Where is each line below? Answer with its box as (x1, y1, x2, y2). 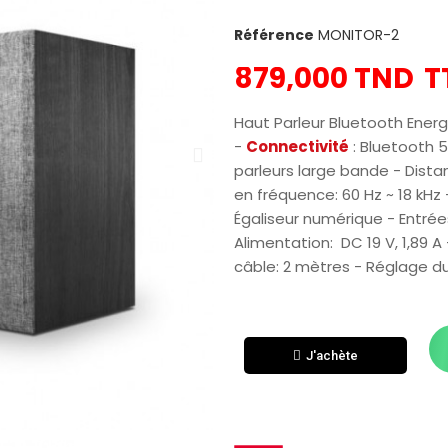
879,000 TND (234, 59, 414, 98)
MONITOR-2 (318, 25, 399, 45)
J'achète (306, 347, 359, 363)
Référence (234, 25, 314, 45)
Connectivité (246, 136, 349, 157)
